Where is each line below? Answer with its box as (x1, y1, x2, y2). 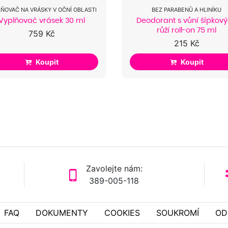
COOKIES (104, 207, 140, 218)
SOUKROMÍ (156, 207, 199, 218)
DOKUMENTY (35, 207, 88, 218)
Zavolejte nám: (85, 163, 142, 174)
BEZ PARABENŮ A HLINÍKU (152, 6, 221, 14)
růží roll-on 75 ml (157, 26, 216, 35)
